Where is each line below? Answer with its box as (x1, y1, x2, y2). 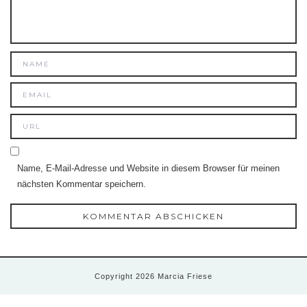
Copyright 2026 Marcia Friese (95, 272, 212, 281)
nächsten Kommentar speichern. (17, 179, 146, 190)
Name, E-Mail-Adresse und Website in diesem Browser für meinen (17, 163, 280, 174)
